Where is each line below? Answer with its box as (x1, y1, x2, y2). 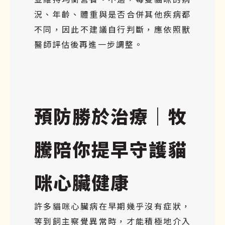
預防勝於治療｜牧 (34, 102, 187, 129)
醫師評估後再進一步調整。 (34, 38, 143, 50)
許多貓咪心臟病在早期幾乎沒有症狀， (34, 199, 191, 212)
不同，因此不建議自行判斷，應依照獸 (34, 23, 191, 35)
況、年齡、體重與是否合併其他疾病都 (34, 8, 191, 20)
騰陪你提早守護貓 (34, 135, 187, 162)
